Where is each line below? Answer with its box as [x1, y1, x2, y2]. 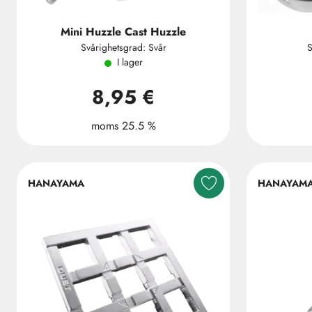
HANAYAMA [28, 175, 84, 190]
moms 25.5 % [91, 118, 156, 134]
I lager [116, 55, 143, 69]
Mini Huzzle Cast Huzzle [61, 24, 186, 40]
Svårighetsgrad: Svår [80, 40, 166, 54]
